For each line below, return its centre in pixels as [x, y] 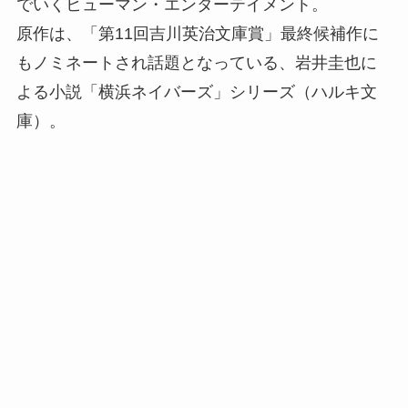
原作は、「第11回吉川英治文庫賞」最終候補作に [197, 33]
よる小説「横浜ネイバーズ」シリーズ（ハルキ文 [196, 92]
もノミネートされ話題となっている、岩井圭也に [196, 62]
